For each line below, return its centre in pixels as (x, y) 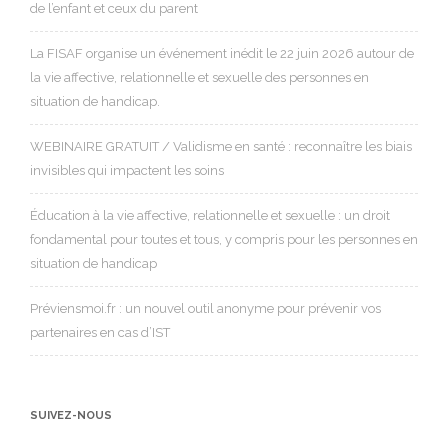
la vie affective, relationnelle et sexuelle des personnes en (199, 78)
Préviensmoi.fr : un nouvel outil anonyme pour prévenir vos (205, 309)
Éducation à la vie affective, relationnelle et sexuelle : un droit (210, 216)
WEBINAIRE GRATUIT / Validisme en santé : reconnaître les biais (221, 147)
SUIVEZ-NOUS (71, 416)
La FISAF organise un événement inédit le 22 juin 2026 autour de (222, 54)
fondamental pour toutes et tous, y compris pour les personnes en (224, 240)
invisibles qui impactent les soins (127, 171)
